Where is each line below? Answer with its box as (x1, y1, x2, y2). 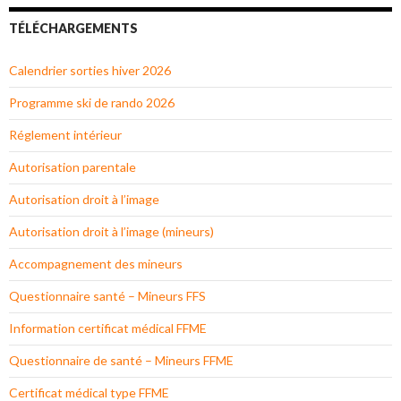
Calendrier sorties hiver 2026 (9, 63, 171, 79)
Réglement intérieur (9, 127, 122, 143)
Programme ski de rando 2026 (9, 95, 175, 111)
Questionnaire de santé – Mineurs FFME (9, 353, 234, 369)
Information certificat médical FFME (9, 320, 207, 337)
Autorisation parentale (9, 159, 136, 175)
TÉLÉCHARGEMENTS (9, 21, 138, 37)
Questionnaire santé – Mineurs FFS (9, 288, 206, 304)
